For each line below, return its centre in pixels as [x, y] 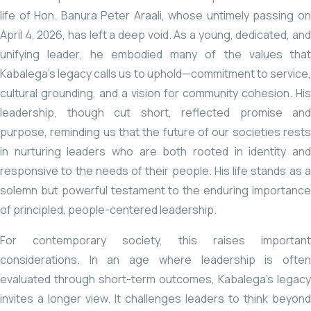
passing [276, 16]
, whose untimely [207, 16]
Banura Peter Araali [111, 16]
